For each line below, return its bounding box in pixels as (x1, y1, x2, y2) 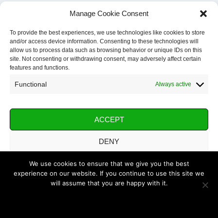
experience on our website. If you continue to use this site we (14, 169, 204, 177)
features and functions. (10, 64, 70, 71)
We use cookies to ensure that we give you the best (29, 160, 189, 167)
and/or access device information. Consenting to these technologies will (10, 38, 199, 45)
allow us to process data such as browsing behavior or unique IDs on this (10, 47, 202, 54)
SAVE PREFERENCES (71, 181, 147, 189)
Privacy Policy (100, 202, 137, 209)
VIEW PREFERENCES (71, 159, 147, 167)
